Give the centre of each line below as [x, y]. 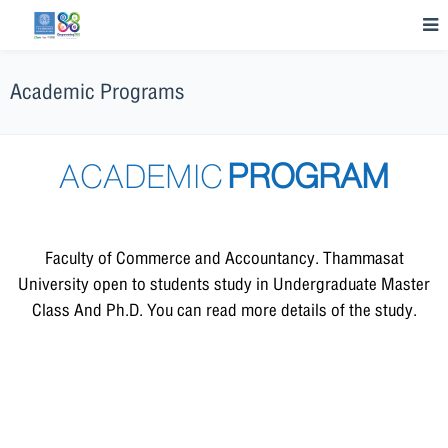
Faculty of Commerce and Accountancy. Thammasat [224, 258]
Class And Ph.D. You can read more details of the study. [224, 310]
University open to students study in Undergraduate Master [224, 284]
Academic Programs [97, 92]
